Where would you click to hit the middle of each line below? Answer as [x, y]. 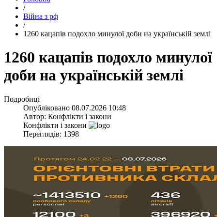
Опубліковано [47, 108]
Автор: [36, 116]
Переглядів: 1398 [51, 134]
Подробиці [22, 99]
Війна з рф [41, 16]
